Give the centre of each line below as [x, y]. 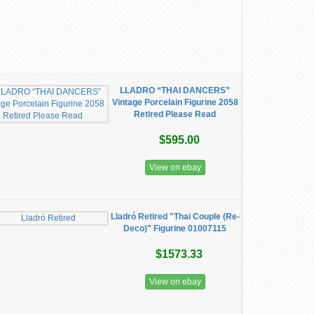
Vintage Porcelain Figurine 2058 [175, 102]
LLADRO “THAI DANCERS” [175, 90]
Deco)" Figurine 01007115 [175, 228]
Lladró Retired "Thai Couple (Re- [175, 217]
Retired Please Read [175, 114]
